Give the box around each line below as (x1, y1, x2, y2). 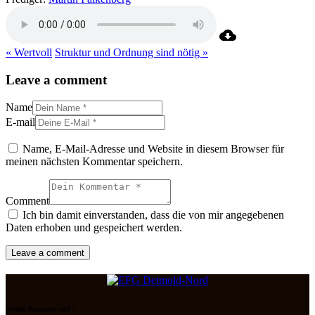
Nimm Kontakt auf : (6, 304, 75, 314)
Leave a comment (6, 72, 107, 87)
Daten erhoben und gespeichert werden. (6, 221, 182, 234)
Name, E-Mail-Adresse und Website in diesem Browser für (22, 143, 284, 155)
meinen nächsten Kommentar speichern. (6, 155, 183, 168)
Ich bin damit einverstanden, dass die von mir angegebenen (22, 209, 284, 221)
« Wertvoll (6, 46, 52, 58)
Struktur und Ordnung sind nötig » (55, 46, 208, 58)
